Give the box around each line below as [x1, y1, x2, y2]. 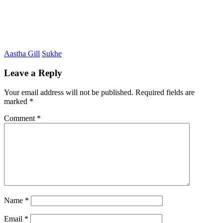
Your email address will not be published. [4, 88, 133, 97]
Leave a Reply [4, 68, 62, 78]
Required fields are [135, 88, 195, 97]
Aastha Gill [4, 49, 40, 58]
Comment [4, 113, 37, 122]
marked [4, 97, 29, 106]
